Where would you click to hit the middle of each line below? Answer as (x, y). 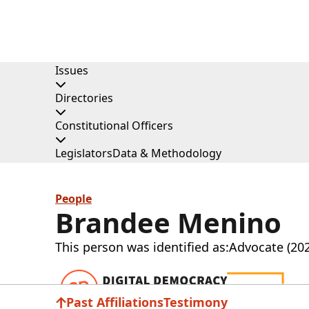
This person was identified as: (142, 247)
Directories (84, 98)
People (73, 199)
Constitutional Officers (114, 126)
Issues (72, 70)
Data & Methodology (167, 153)
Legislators (84, 153)
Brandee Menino (168, 222)
